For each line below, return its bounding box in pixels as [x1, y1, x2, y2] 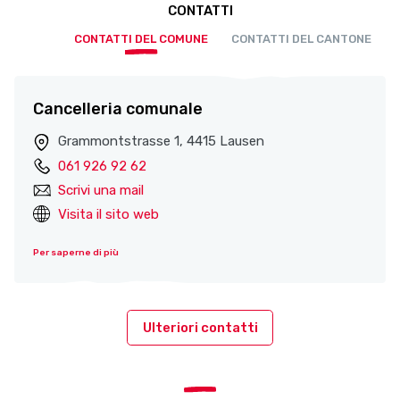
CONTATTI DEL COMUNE [74, 32, 209, 46]
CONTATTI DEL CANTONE [231, 32, 372, 46]
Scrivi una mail [58, 181, 144, 198]
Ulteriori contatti [142, 320, 258, 337]
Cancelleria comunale [33, 99, 203, 120]
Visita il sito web [58, 205, 159, 222]
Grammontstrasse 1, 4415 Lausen [58, 133, 264, 150]
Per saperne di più [33, 246, 119, 258]
